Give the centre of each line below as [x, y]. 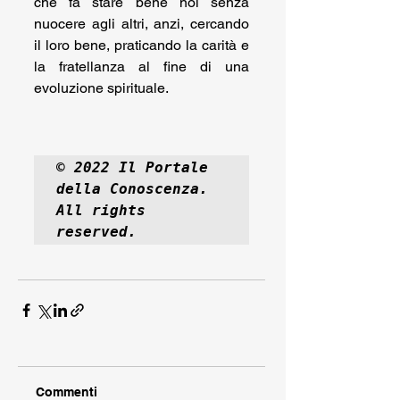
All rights [101, 211]
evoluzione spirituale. [103, 88]
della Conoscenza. [137, 189]
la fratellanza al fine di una [142, 67]
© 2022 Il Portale [132, 168]
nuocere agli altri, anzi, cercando [142, 24]
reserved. [96, 232]
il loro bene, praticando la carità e [142, 46]
